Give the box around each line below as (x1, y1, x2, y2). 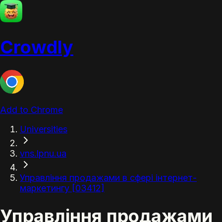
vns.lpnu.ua (20, 148, 66, 159)
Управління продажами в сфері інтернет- (20, 172, 197, 183)
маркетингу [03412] (20, 183, 105, 194)
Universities (20, 124, 67, 135)
